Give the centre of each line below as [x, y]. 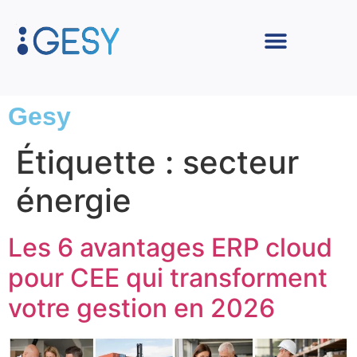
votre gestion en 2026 [141, 308]
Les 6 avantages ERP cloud [170, 247]
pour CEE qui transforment [168, 278]
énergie [74, 200]
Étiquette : [99, 162]
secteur [241, 162]
